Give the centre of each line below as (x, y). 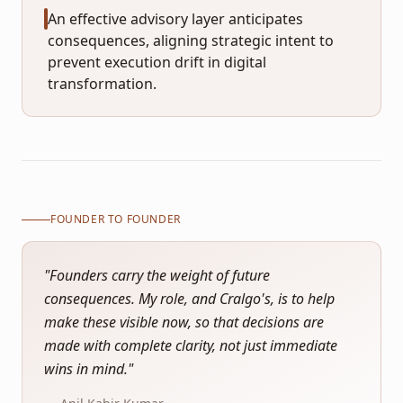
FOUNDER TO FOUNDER (116, 219)
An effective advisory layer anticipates (175, 18)
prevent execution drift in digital (157, 62)
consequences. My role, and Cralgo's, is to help (189, 299)
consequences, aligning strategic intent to (191, 40)
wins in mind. (86, 369)
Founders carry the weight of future (160, 275)
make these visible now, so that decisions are (184, 322)
